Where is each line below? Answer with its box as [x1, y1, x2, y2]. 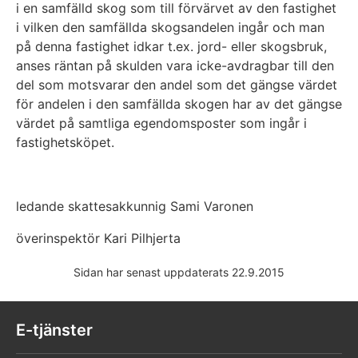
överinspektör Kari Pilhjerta [16, 229, 181, 246]
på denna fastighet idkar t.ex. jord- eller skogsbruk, [16, 38, 327, 54]
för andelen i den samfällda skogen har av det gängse [16, 95, 342, 112]
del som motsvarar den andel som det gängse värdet [16, 76, 337, 93]
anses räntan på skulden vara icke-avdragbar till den [16, 57, 334, 74]
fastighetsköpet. [16, 133, 114, 150]
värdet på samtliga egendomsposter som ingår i [16, 114, 307, 131]
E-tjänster [16, 320, 93, 340]
